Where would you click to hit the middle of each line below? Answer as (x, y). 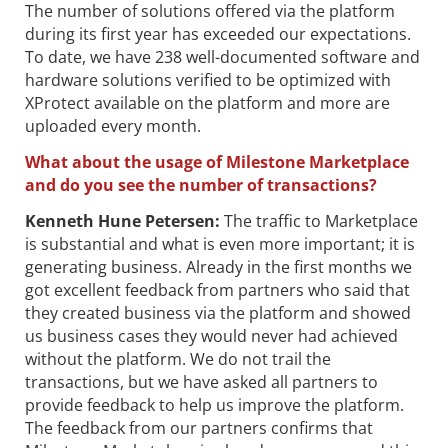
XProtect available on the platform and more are (207, 103)
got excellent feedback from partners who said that (217, 289)
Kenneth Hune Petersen (120, 220)
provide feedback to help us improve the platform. (214, 404)
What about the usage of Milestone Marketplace (217, 161)
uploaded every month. (113, 126)
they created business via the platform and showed (218, 312)
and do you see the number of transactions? (201, 184)
